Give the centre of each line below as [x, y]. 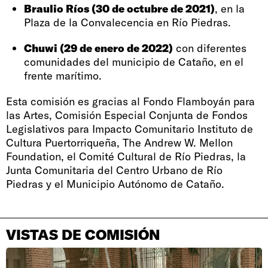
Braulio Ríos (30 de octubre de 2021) [119, 8]
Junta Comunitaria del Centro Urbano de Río [114, 170]
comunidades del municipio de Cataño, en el [134, 62]
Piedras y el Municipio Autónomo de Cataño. [115, 184]
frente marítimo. [63, 75]
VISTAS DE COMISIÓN [83, 234]
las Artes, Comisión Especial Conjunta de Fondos [127, 115]
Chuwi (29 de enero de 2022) [116, 48]
